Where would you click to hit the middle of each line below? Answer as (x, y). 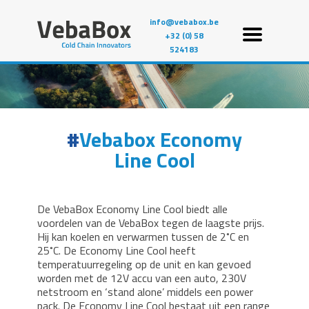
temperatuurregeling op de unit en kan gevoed (144, 264)
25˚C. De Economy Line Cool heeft (117, 250)
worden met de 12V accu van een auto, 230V (142, 278)
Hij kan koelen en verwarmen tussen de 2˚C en (143, 236)
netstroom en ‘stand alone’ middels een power (145, 291)
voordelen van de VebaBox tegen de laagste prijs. (151, 222)
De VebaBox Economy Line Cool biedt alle (132, 209)
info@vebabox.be (185, 22)
